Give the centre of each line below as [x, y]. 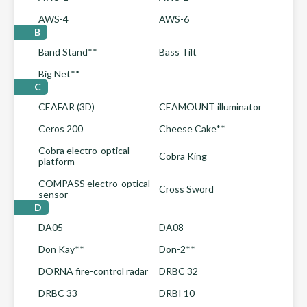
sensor [53, 194]
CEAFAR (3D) [66, 107]
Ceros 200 [61, 128]
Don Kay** [61, 249]
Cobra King [183, 156]
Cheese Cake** [192, 128]
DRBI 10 [177, 293]
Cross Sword [186, 189]
